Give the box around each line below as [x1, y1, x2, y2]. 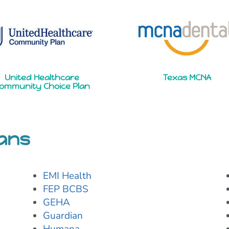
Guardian [42, 209, 83, 223]
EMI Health [42, 169, 91, 183]
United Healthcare [5, 72, 80, 83]
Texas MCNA [163, 72, 211, 83]
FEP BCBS [42, 182, 88, 196]
